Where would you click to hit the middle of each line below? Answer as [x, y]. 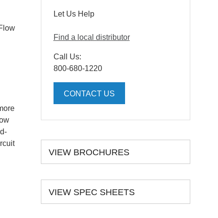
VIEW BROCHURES [89, 152]
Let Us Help [74, 14]
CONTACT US [89, 93]
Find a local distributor [91, 37]
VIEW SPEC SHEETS [91, 192]
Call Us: [67, 56]
